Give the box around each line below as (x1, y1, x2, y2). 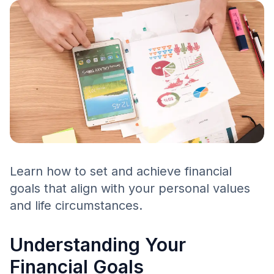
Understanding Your (10, 234, 186, 256)
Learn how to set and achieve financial (10, 164, 232, 179)
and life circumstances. (10, 198, 143, 213)
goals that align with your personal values (10, 181, 250, 196)
